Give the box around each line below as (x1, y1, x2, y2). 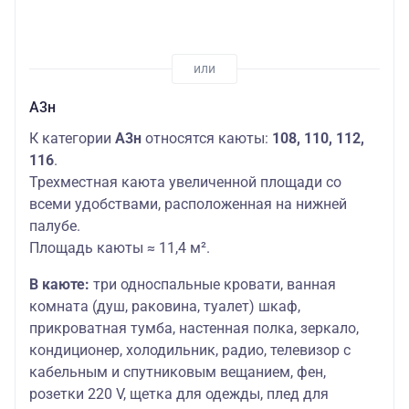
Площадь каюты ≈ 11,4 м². (29, 238, 210, 257)
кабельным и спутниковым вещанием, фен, (29, 362, 326, 381)
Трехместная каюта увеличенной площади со (29, 173, 341, 191)
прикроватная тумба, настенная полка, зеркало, (29, 319, 359, 337)
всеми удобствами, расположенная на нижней (29, 194, 347, 213)
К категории (29, 129, 115, 147)
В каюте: (29, 275, 89, 293)
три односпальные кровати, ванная (89, 275, 336, 293)
